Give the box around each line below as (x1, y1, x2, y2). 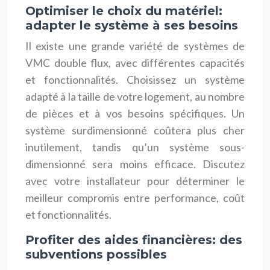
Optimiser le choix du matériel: (25, 3, 222, 18)
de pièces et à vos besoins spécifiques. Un (25, 106, 245, 120)
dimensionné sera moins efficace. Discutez (25, 157, 245, 171)
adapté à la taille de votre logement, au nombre (25, 89, 245, 103)
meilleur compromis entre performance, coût (25, 190, 245, 204)
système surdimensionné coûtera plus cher (25, 123, 245, 137)
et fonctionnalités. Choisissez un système (25, 72, 245, 86)
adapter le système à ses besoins (25, 17, 238, 33)
